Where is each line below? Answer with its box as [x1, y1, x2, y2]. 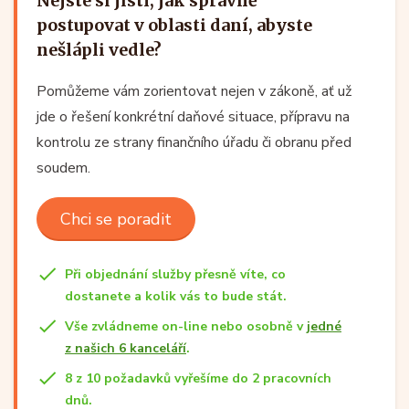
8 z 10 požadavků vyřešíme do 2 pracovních [65, 369, 331, 387]
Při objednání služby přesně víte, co [65, 265, 286, 283]
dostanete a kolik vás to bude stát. [65, 287, 287, 305]
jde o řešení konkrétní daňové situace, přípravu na [37, 106, 350, 127]
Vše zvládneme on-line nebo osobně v [65, 317, 307, 335]
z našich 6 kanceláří [65, 339, 186, 357]
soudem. [37, 157, 90, 178]
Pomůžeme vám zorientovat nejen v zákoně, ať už [37, 80, 351, 101]
